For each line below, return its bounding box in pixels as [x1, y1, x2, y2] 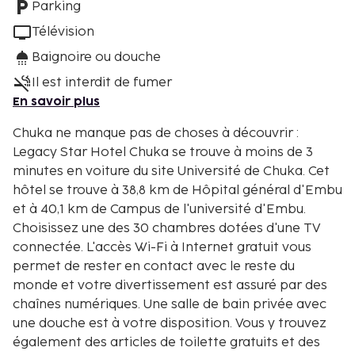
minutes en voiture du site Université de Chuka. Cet [13, 164, 308, 179]
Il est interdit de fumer [32, 75, 172, 90]
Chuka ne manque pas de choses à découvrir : [13, 126, 299, 141]
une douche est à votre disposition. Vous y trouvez [13, 316, 326, 331]
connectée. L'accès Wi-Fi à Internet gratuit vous [13, 240, 311, 255]
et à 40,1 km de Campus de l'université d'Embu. [13, 202, 306, 217]
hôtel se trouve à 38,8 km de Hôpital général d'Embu [13, 183, 342, 198]
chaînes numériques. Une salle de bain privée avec [13, 297, 326, 312]
